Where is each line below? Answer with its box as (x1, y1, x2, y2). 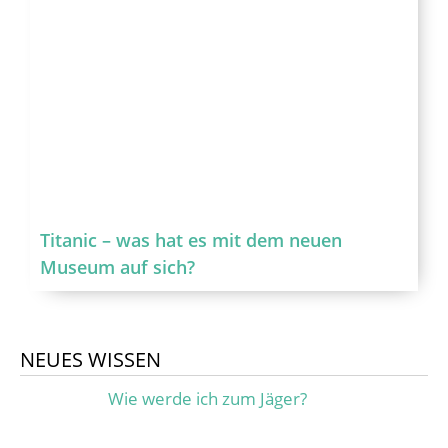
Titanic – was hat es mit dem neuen (40, 228, 342, 253)
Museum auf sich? (40, 255, 195, 280)
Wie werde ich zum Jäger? (107, 387, 307, 411)
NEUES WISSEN (20, 346, 161, 374)
